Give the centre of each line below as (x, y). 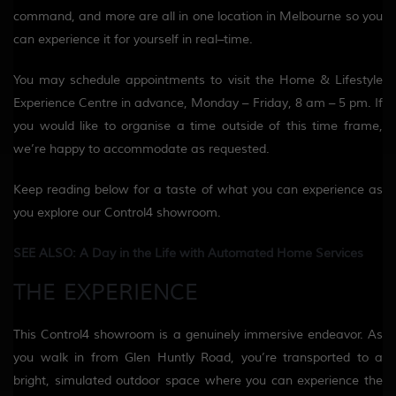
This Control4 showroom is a (99, 334)
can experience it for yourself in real (115, 39)
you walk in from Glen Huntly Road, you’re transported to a (198, 357)
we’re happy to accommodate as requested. (141, 148)
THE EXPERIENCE (106, 292)
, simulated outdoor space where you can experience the (214, 380)
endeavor (334, 334)
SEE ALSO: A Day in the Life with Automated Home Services (188, 253)
